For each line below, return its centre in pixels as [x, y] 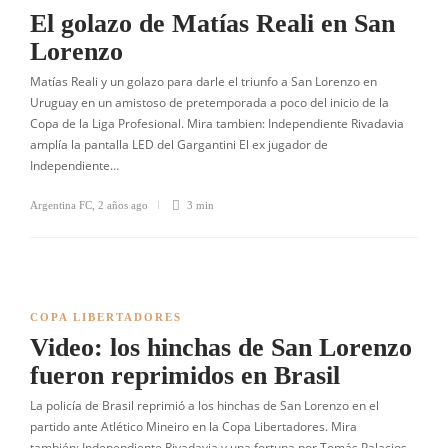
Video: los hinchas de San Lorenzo [221, 347]
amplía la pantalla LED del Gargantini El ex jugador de [179, 144]
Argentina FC [61, 205]
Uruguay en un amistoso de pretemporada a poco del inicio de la [209, 102]
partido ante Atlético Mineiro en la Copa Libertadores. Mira [193, 426]
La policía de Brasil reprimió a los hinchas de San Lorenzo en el [204, 405]
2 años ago [123, 205]
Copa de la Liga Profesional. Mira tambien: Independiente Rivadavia [217, 123]
